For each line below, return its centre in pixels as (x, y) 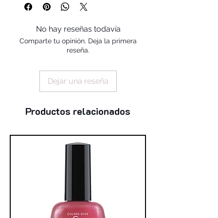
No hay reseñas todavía (78, 29)
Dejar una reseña (78, 81)
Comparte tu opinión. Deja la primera (78, 41)
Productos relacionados (78, 111)
